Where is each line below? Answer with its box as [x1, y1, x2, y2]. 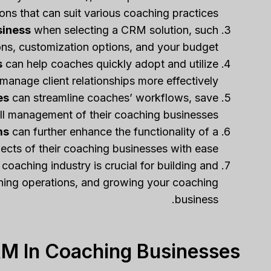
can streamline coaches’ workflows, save [8, 91, 218, 105]
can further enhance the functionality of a [8, 125, 218, 139]
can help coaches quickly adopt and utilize [2, 57, 218, 71]
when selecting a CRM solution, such [30, 24, 218, 37]
